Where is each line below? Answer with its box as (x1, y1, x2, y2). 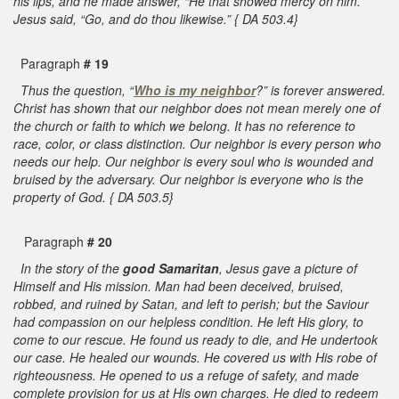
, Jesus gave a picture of (219, 258, 357, 277)
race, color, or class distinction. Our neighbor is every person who (13, 134, 381, 152)
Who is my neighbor (134, 80, 256, 99)
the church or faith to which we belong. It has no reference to (13, 116, 355, 134)
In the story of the (17, 258, 123, 277)
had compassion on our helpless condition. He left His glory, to (13, 312, 363, 330)
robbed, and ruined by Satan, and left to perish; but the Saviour (13, 294, 369, 313)
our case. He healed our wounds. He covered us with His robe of (13, 347, 377, 366)
